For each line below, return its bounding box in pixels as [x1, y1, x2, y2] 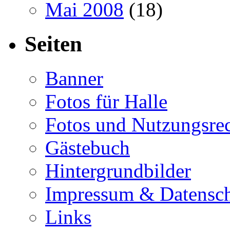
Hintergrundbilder [45, 159, 191, 182]
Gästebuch [45, 136, 130, 159]
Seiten [25, 31, 82, 56]
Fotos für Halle [45, 90, 167, 112]
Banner [45, 67, 103, 89]
